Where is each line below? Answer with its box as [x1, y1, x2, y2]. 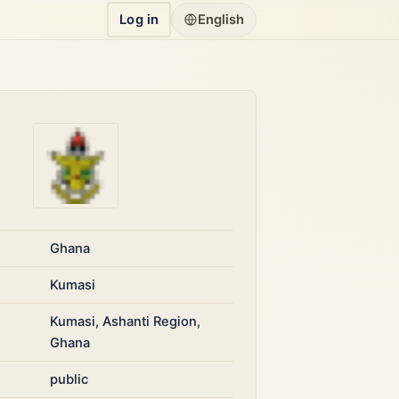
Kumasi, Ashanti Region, [50, 313, 201, 330]
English [198, 12, 245, 28]
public [50, 371, 89, 387]
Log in [119, 12, 159, 28]
